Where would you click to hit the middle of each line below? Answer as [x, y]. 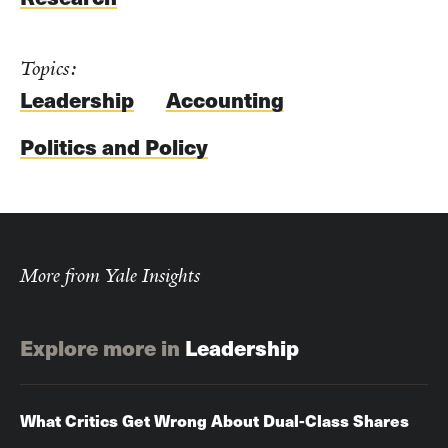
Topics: [48, 68]
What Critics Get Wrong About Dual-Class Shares [214, 420]
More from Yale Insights [110, 276]
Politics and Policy [114, 147]
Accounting [224, 100]
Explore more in [100, 348]
